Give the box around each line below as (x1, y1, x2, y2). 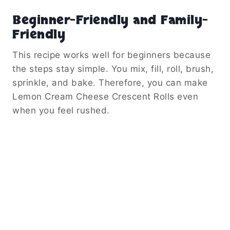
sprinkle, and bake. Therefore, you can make (12, 77, 208, 88)
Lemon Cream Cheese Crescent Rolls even (12, 91, 198, 102)
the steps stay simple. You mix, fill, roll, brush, (12, 63, 214, 74)
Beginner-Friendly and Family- (12, 11, 208, 29)
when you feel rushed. (12, 105, 110, 116)
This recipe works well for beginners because (12, 49, 210, 60)
